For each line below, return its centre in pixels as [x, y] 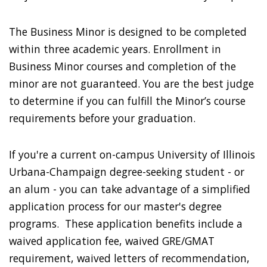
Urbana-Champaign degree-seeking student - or [127, 172]
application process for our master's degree [115, 207]
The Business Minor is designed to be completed [128, 31]
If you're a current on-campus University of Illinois [132, 155]
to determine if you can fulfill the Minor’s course [127, 100]
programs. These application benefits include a [126, 224]
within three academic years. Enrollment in [115, 49]
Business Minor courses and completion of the [122, 66]
